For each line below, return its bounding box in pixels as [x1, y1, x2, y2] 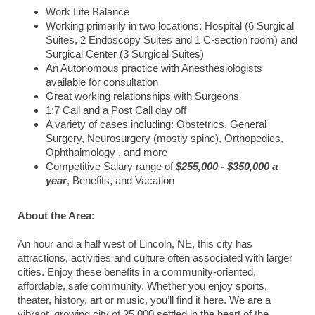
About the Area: [18, 210, 95, 221]
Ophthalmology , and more [46, 147, 167, 158]
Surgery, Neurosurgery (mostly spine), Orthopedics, [46, 133, 283, 144]
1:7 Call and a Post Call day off [46, 105, 186, 116]
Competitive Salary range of [46, 161, 176, 172]
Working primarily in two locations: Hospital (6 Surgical [46, 20, 294, 32]
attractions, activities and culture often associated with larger [18, 252, 292, 264]
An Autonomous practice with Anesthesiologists [46, 63, 262, 74]
